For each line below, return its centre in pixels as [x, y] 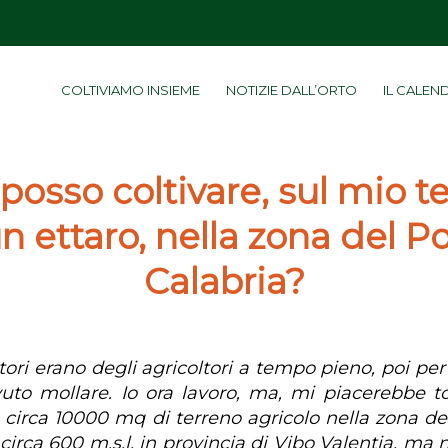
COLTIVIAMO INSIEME [131, 90]
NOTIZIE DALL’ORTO [292, 90]
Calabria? [224, 281]
